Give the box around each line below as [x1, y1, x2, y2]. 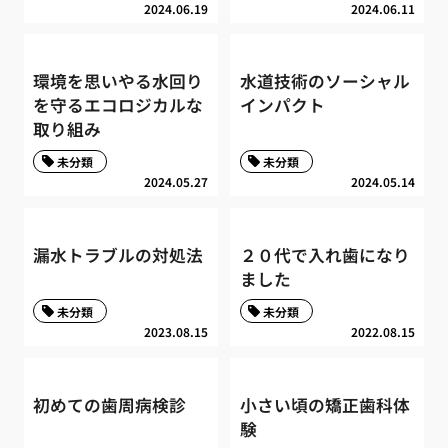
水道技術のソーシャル [239, 69, 410, 94]
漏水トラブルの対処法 [33, 242, 204, 267]
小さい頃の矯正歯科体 [239, 392, 410, 417]
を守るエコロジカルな [33, 93, 204, 118]
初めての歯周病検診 [33, 392, 187, 417]
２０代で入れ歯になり [239, 242, 410, 267]
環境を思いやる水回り [33, 69, 204, 94]
